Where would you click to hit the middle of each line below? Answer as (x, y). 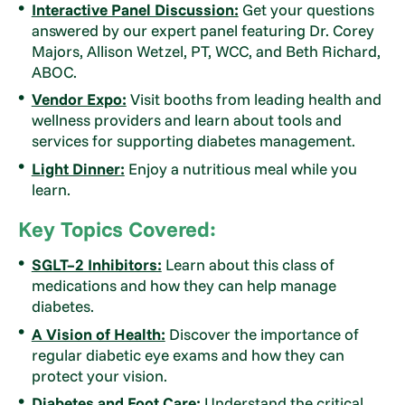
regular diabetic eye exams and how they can (188, 354)
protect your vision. (99, 375)
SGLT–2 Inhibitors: (96, 265)
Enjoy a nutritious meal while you (240, 168)
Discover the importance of (262, 334)
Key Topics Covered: (118, 228)
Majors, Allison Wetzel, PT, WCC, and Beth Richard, (206, 52)
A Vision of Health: (98, 334)
